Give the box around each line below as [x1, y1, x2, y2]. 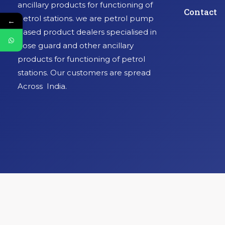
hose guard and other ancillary [18, 41, 134, 51]
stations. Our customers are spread [18, 68, 151, 78]
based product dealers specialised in [18, 27, 157, 37]
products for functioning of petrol [18, 54, 145, 64]
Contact [184, 6, 217, 18]
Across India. [18, 81, 67, 91]
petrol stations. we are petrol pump [18, 14, 154, 24]
